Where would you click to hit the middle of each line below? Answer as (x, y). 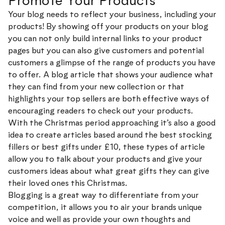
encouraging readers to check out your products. (101, 111)
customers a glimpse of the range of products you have (112, 63)
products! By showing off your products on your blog (108, 27)
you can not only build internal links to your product (105, 39)
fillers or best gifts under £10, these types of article (106, 147)
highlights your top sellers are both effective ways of (109, 99)
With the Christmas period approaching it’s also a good (112, 123)
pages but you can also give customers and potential (106, 51)
